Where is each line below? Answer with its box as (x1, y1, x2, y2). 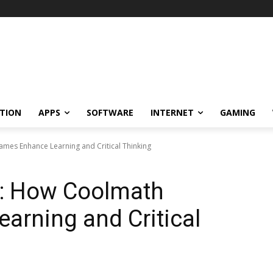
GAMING (220, 106, 255, 118)
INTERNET (151, 106, 194, 118)
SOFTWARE (87, 106, 133, 118)
